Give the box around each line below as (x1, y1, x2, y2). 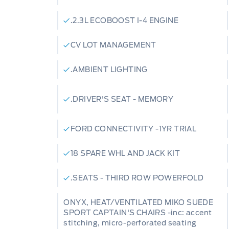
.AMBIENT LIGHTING (71, 65, 148, 74)
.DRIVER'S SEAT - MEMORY (71, 95, 174, 103)
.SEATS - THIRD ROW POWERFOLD (71, 173, 204, 182)
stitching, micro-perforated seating (63, 218, 197, 227)
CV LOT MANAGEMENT (71, 40, 156, 49)
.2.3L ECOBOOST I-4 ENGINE (71, 16, 178, 25)
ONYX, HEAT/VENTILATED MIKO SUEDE (63, 198, 214, 207)
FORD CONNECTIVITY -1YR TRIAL (71, 124, 197, 133)
